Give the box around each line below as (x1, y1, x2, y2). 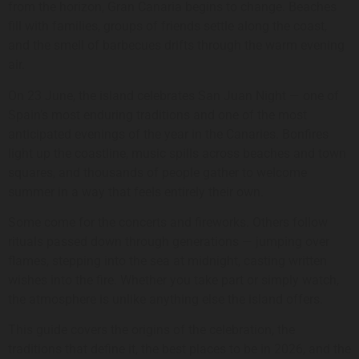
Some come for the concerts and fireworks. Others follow (8, 215, 328, 231)
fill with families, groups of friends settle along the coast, (8, 18, 327, 34)
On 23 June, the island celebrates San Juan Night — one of (8, 87, 339, 103)
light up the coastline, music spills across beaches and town (8, 145, 346, 161)
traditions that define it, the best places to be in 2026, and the (8, 341, 351, 357)
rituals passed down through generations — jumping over (8, 234, 329, 250)
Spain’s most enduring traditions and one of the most (8, 107, 307, 123)
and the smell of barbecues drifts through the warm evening (8, 38, 345, 54)
